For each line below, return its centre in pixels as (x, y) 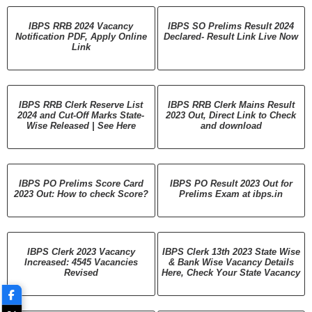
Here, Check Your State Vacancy (231, 272)
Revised (81, 272)
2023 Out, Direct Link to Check (231, 115)
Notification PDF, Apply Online (81, 36)
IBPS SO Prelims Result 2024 (231, 26)
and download (231, 125)
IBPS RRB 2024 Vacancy (81, 26)
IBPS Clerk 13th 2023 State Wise (231, 251)
